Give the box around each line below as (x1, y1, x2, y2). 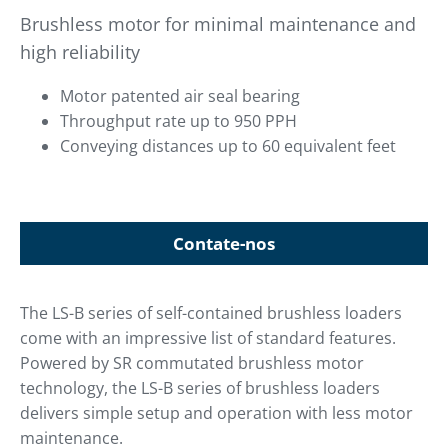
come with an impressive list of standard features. (20, 327, 396, 350)
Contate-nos (173, 232, 275, 256)
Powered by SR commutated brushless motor (20, 352, 364, 375)
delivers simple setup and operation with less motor (20, 402, 413, 425)
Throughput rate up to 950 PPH (60, 110, 297, 133)
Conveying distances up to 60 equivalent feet (60, 135, 396, 158)
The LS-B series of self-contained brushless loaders (20, 302, 402, 325)
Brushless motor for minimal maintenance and (20, 12, 416, 37)
